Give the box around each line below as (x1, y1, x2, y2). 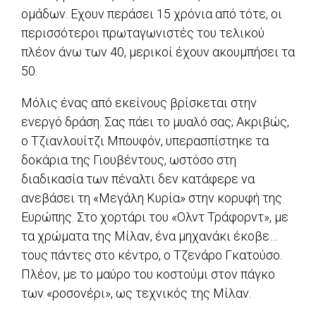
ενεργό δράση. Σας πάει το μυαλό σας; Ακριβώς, (21, 114, 289, 129)
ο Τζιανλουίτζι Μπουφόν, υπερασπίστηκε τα (21, 133, 269, 148)
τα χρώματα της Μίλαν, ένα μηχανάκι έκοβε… (21, 228, 277, 243)
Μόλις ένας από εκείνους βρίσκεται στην (21, 95, 257, 110)
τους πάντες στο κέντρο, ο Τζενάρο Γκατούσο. (21, 247, 282, 262)
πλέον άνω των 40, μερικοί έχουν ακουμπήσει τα (21, 44, 295, 59)
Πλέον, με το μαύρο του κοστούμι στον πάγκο (21, 266, 275, 281)
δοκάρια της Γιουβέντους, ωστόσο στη (21, 152, 236, 167)
